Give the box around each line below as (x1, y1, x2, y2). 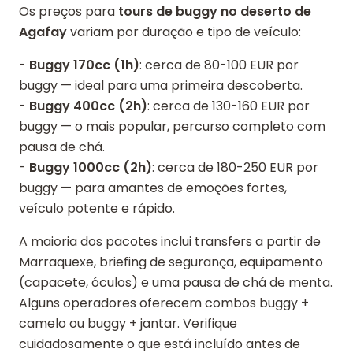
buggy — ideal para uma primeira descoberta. (19, 76, 303, 95)
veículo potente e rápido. (19, 199, 175, 217)
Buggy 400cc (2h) (29, 97, 147, 115)
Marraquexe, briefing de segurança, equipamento (19, 253, 323, 271)
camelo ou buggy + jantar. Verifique (19, 314, 237, 333)
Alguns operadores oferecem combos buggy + (19, 294, 309, 312)
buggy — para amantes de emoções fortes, (19, 179, 287, 197)
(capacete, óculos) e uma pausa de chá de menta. (19, 273, 333, 292)
